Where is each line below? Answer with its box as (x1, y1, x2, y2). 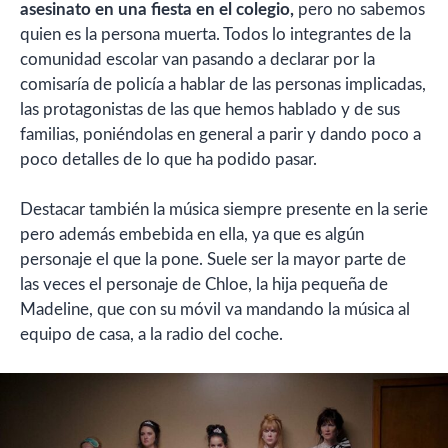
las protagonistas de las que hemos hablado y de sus (20, 100, 400, 118)
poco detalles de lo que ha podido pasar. (20, 150, 317, 168)
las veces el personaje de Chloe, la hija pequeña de (20, 276, 388, 293)
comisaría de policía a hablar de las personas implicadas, (20, 75, 426, 93)
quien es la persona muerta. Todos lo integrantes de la (20, 25, 411, 43)
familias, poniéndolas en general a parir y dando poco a (20, 125, 421, 143)
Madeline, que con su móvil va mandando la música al (20, 301, 410, 318)
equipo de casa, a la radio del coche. (20, 326, 283, 343)
